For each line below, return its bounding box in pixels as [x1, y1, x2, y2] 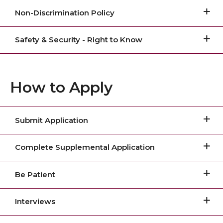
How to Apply [10, 78, 112, 97]
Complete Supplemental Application [15, 142, 155, 152]
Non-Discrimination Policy [15, 7, 114, 17]
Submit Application [15, 115, 88, 125]
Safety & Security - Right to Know [15, 35, 142, 45]
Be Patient [15, 169, 55, 179]
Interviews [15, 197, 55, 207]
